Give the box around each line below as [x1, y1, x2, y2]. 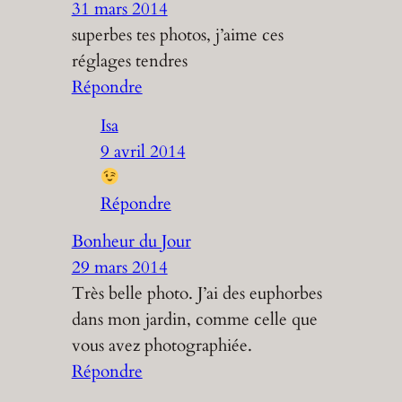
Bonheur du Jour [71, 230, 191, 254]
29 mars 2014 [71, 256, 168, 280]
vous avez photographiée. [71, 334, 252, 358]
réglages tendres [71, 49, 188, 74]
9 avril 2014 [100, 139, 186, 163]
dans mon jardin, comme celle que [71, 308, 318, 332]
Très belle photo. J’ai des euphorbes [71, 282, 322, 306]
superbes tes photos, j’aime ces [71, 23, 284, 48]
